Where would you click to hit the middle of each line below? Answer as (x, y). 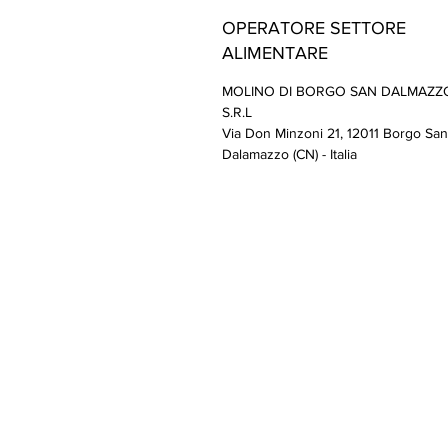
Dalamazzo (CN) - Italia (289, 154)
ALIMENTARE (275, 53)
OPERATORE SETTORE (314, 28)
